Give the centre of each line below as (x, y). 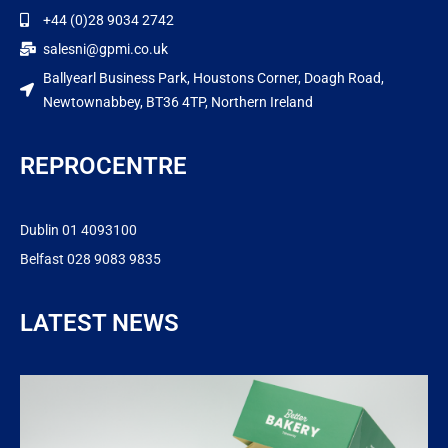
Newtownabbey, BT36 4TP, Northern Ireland (177, 101)
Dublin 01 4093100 (78, 229)
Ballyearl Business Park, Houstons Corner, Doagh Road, (213, 77)
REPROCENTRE (103, 165)
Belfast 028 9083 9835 (90, 258)
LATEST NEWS (99, 322)
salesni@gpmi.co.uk (105, 48)
